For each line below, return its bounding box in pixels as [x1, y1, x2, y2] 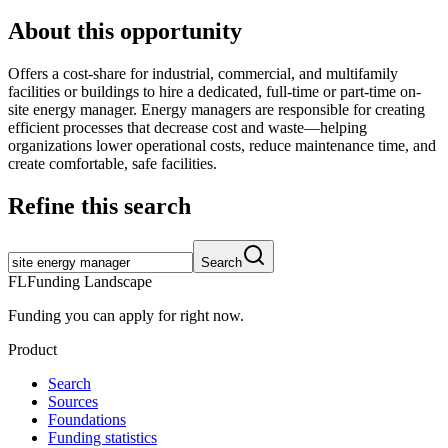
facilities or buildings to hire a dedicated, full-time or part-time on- [8, 83, 421, 101]
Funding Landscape [27, 273, 152, 291]
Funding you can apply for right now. [8, 307, 244, 325]
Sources [48, 393, 98, 411]
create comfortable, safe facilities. [8, 155, 217, 173]
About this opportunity [8, 18, 242, 45]
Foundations [48, 411, 126, 429]
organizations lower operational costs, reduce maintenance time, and [8, 137, 436, 155]
